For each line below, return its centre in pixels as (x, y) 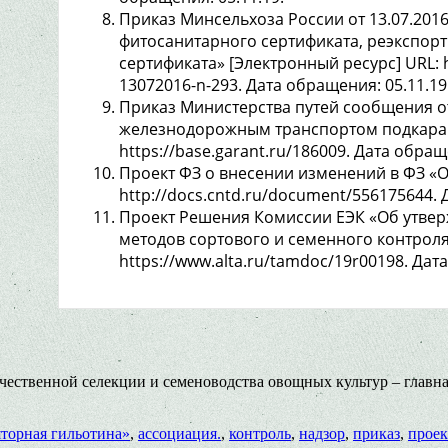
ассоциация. (179, 433)
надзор (322, 433)
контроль (260, 433)
